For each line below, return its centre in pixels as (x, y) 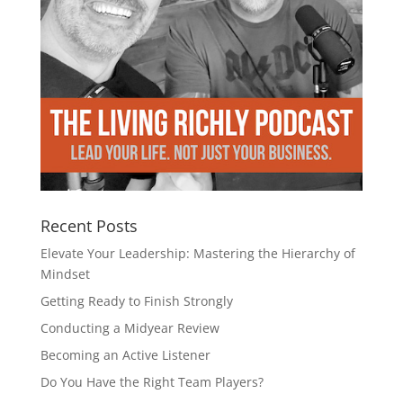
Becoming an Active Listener (125, 354)
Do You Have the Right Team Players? (152, 381)
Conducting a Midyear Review (130, 327)
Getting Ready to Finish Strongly (136, 300)
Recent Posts (89, 225)
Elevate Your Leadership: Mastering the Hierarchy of (197, 253)
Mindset (65, 273)
